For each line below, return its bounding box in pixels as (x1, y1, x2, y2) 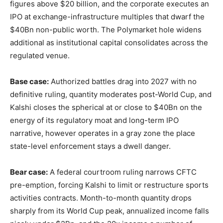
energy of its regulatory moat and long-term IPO (10, 115, 179, 125)
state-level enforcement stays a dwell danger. (10, 141, 171, 151)
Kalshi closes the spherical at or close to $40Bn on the (10, 103, 202, 112)
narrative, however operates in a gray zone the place (10, 128, 195, 138)
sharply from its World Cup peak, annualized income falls (10, 206, 209, 216)
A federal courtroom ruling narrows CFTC (48, 167, 197, 177)
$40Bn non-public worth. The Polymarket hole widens (10, 25, 202, 35)
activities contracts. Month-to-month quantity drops (10, 193, 192, 203)
